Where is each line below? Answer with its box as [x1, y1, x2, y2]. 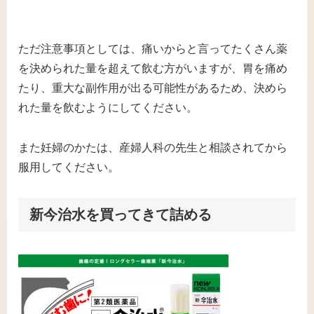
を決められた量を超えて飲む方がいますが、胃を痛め [18, 62, 287, 75]
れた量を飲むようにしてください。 [18, 102, 198, 114]
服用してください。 [18, 161, 119, 174]
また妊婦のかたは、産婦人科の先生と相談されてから [18, 142, 287, 154]
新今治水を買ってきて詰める [29, 206, 212, 222]
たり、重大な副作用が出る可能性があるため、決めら [18, 82, 287, 95]
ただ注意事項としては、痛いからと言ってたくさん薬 [18, 43, 287, 55]
